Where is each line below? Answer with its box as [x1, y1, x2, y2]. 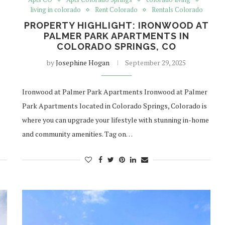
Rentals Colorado [151, 5, 203, 15]
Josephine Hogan [56, 58, 110, 68]
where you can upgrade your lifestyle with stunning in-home [22, 115, 209, 125]
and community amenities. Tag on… [22, 129, 133, 139]
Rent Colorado [94, 5, 138, 15]
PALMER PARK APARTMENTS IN [43, 31, 189, 42]
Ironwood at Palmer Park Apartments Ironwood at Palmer [22, 87, 208, 97]
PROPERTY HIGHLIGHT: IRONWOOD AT [24, 20, 209, 31]
